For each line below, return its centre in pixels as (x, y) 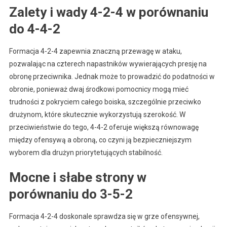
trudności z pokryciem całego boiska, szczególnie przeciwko (105, 102)
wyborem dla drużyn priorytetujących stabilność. (86, 152)
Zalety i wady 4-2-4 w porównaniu (108, 12)
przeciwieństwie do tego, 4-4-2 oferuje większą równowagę (104, 127)
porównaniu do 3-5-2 (71, 194)
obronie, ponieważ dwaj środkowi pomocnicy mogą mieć (99, 89)
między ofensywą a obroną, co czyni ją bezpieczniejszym (100, 140)
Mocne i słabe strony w (78, 177)
